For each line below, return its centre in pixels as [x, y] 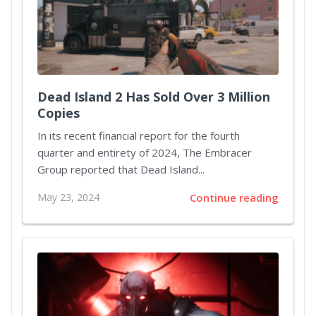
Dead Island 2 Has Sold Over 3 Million [154, 97]
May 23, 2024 [68, 197]
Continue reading [234, 198]
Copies [59, 113]
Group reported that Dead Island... [121, 170]
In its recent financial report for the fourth [139, 136]
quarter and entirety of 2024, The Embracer [145, 153]
